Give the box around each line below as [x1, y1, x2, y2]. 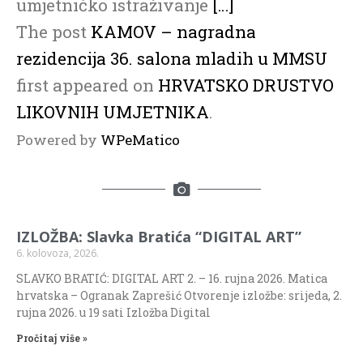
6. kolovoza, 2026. [16, 246, 99, 260]
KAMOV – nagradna [91, 19, 256, 43]
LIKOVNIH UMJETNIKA [16, 100, 209, 123]
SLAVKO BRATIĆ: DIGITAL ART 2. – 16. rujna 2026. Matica [16, 270, 327, 286]
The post [16, 19, 91, 43]
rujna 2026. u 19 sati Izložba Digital [16, 304, 211, 320]
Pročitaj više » [16, 331, 88, 344]
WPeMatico [100, 130, 180, 149]
